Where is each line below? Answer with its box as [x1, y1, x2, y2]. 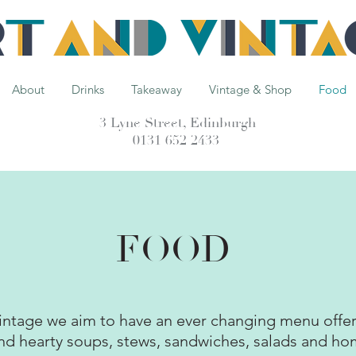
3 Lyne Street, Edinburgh [99, 114, 256, 132]
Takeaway [131, 82, 182, 97]
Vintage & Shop [209, 82, 292, 97]
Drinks [72, 82, 104, 97]
